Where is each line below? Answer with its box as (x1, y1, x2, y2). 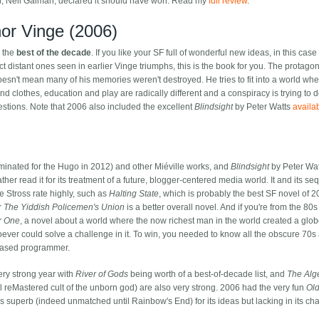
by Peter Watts (233, 102, 293, 113)
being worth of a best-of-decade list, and (128, 269, 288, 280)
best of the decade (16, 48, 92, 58)
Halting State (109, 189, 159, 199)
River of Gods (75, 269, 129, 280)
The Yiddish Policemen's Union (4, 202, 125, 213)
